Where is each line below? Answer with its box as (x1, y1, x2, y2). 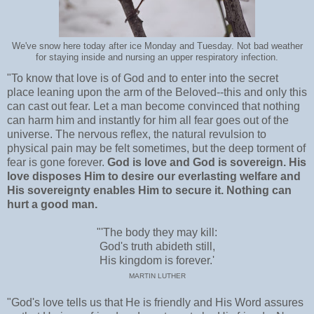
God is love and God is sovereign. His (107, 156, 306, 168)
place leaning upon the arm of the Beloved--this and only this (7, 86, 307, 98)
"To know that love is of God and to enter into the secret (7, 71, 278, 84)
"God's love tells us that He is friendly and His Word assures (7, 296, 303, 308)
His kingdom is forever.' (100, 254, 214, 266)
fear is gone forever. (7, 156, 107, 168)
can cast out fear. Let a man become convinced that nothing (7, 100, 300, 112)
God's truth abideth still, (99, 240, 215, 252)
